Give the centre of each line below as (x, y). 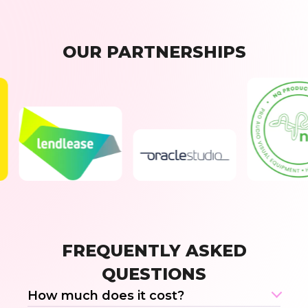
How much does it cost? (106, 295)
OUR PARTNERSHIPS (154, 52)
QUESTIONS (154, 274)
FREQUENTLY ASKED (154, 250)
